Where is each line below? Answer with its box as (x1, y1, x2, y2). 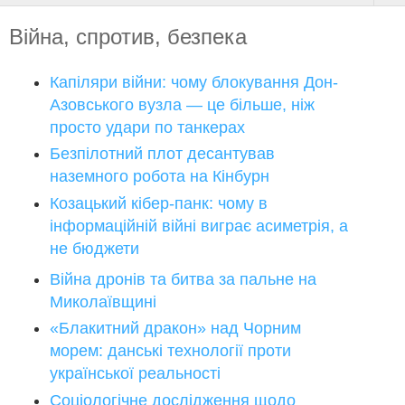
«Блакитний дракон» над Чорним (50, 319, 301, 338)
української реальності (50, 364, 221, 383)
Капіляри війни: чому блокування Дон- (50, 72, 338, 91)
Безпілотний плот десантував (50, 145, 275, 164)
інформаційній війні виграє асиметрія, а (50, 216, 348, 235)
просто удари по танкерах (50, 118, 245, 137)
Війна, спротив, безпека (9, 24, 247, 49)
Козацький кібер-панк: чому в (50, 193, 268, 212)
